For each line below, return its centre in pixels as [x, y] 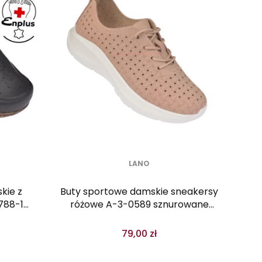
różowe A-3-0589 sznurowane [139, 204]
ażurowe [139, 217]
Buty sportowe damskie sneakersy [139, 192]
